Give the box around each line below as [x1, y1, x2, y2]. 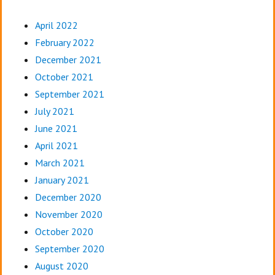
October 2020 [34, 225, 93, 238]
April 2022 [34, 19, 78, 32]
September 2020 [34, 242, 104, 255]
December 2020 [34, 191, 101, 204]
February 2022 [34, 36, 95, 49]
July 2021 [34, 105, 74, 118]
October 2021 [34, 71, 93, 83]
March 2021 [34, 157, 85, 169]
